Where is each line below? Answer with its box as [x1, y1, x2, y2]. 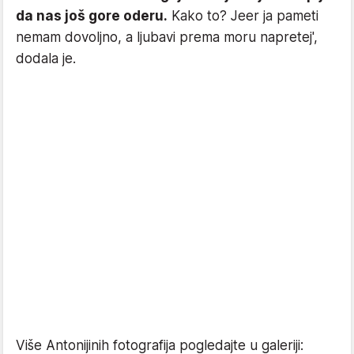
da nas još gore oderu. [16, 8, 168, 24]
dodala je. [16, 51, 76, 67]
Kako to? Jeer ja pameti [168, 8, 318, 24]
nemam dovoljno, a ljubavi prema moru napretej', [16, 29, 318, 46]
